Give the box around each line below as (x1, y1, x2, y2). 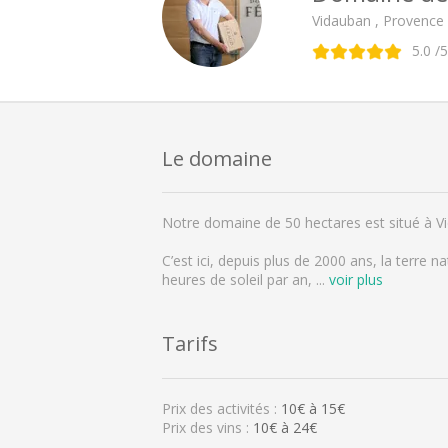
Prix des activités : (162, 398, 281, 418)
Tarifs (162, 329, 218, 358)
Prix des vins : (162, 417, 253, 437)
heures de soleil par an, (162, 270, 316, 290)
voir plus (329, 270, 383, 290)
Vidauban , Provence (312, 10, 444, 30)
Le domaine (162, 143, 272, 172)
